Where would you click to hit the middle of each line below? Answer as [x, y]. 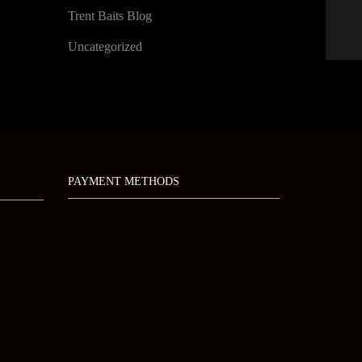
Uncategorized [105, 46]
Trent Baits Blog [109, 15]
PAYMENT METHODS [123, 182]
